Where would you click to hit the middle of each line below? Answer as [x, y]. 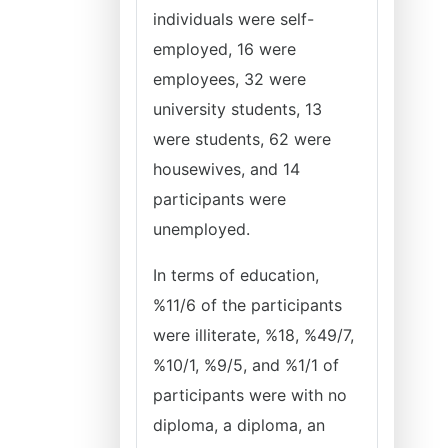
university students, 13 [237, 109]
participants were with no [250, 395]
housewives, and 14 [226, 169]
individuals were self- [233, 19]
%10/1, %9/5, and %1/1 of [246, 365]
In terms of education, [236, 275]
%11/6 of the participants [247, 305]
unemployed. [201, 229]
